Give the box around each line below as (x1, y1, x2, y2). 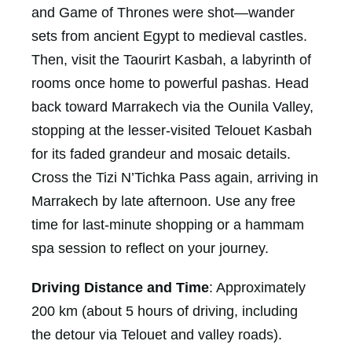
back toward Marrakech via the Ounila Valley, (31, 98, 313, 115)
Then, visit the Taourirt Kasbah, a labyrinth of (31, 51, 311, 68)
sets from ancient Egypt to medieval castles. (31, 27, 307, 44)
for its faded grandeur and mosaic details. (31, 145, 291, 162)
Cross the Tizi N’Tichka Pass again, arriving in (31, 169, 318, 185)
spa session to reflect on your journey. (31, 240, 269, 256)
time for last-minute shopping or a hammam (31, 216, 304, 233)
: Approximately (209, 279, 306, 295)
